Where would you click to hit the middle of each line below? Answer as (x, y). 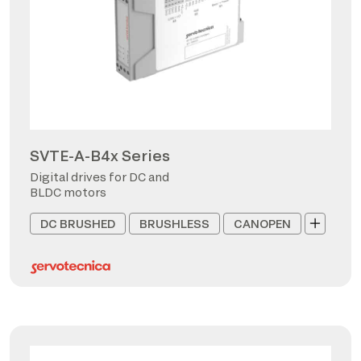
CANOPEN (262, 223)
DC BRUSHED (78, 223)
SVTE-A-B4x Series (100, 155)
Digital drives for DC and (100, 176)
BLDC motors (68, 192)
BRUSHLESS (174, 223)
